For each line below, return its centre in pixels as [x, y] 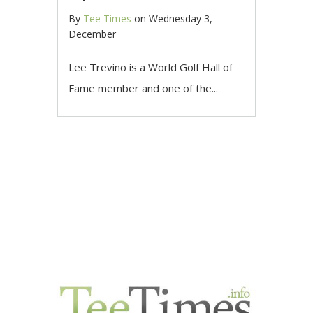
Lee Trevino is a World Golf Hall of [151, 67]
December [92, 34]
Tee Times [107, 18]
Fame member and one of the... [143, 88]
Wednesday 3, [181, 18]
